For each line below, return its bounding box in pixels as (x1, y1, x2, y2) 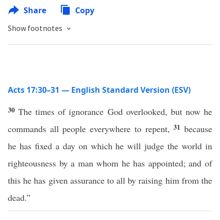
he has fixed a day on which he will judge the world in (8, 140, 212, 152)
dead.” (8, 192, 30, 203)
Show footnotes (8, 23, 64, 33)
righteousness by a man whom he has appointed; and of (8, 157, 212, 169)
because (184, 123, 213, 135)
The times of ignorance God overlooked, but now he (18, 106, 213, 117)
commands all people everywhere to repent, (8, 123, 174, 135)
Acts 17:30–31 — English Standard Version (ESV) (8, 84, 191, 95)
